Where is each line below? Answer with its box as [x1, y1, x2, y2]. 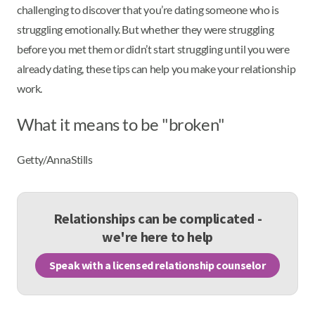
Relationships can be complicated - [53, 209, 262, 227]
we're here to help [102, 227, 213, 245]
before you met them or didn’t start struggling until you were [17, 42, 290, 56]
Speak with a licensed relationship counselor [49, 258, 266, 273]
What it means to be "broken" [17, 114, 225, 134]
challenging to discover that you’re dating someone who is [17, 3, 279, 16]
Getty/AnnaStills [17, 152, 93, 166]
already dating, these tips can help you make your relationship [17, 62, 296, 75]
